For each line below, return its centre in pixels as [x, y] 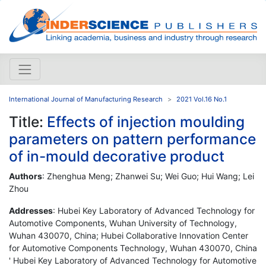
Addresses [31, 210]
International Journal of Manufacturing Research [86, 99]
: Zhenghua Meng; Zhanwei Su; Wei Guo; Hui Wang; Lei [148, 176]
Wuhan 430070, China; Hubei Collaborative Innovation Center [129, 235]
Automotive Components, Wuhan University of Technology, [123, 223]
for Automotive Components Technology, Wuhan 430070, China [133, 248]
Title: [28, 121]
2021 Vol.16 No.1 [202, 99]
